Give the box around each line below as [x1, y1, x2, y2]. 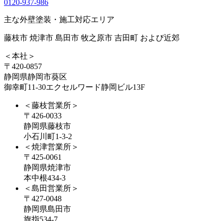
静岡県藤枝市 [24, 121, 71, 130]
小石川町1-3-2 [24, 132, 72, 141]
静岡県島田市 [24, 204, 71, 213]
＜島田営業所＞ [24, 184, 79, 192]
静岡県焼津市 [24, 163, 71, 172]
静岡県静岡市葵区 [4, 72, 67, 81]
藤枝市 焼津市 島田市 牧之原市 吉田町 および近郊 [4, 33, 180, 42]
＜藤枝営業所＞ [24, 101, 79, 110]
